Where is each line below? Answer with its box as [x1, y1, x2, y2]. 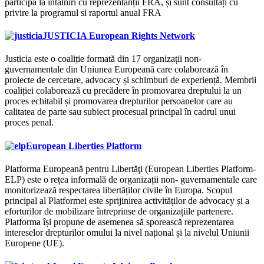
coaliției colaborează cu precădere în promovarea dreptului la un [5, 85, 242, 96]
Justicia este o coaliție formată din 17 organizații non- [5, 54, 202, 64]
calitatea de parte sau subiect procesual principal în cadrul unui [5, 107, 236, 117]
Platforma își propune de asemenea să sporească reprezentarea [5, 217, 234, 227]
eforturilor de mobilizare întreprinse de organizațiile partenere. [5, 206, 233, 216]
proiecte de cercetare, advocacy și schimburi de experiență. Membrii [5, 75, 256, 85]
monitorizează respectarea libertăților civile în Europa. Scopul [5, 185, 232, 195]
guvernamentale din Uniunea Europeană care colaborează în [5, 64, 228, 75]
